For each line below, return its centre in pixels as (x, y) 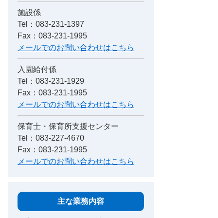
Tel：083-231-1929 (51, 81)
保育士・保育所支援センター (68, 127)
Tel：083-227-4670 (51, 138)
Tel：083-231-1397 (51, 24)
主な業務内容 (81, 201)
